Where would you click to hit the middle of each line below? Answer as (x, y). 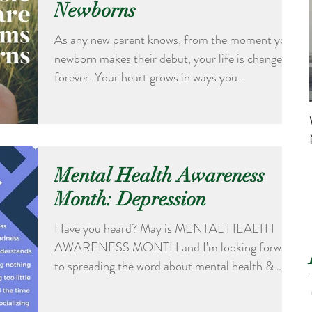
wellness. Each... (94, 285)
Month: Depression (130, 200)
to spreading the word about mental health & (164, 266)
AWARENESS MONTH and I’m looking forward (176, 248)
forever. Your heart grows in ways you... (150, 77)
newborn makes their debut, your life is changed (171, 58)
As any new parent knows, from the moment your (119, 40)
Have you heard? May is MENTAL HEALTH (164, 229)
